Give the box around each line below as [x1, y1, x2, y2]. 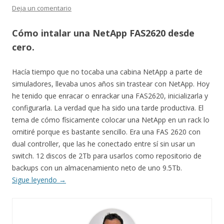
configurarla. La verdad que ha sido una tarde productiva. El [12, 103, 203, 112]
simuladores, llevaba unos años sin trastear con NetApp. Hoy [12, 79, 209, 88]
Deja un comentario [12, 3, 71, 12]
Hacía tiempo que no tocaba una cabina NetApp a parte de [12, 67, 202, 76]
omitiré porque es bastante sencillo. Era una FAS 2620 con [12, 127, 200, 136]
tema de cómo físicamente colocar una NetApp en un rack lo [12, 115, 209, 124]
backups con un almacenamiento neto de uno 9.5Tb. [12, 163, 182, 172]
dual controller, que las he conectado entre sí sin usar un [12, 139, 195, 148]
